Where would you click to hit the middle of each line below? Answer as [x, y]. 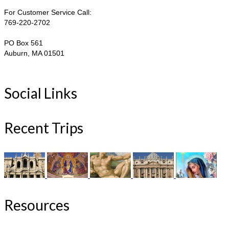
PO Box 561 [24, 43]
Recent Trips [44, 128]
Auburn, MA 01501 [34, 53]
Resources [37, 205]
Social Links [41, 93]
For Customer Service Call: [48, 12]
